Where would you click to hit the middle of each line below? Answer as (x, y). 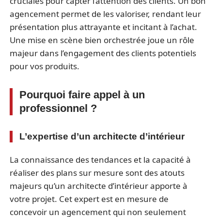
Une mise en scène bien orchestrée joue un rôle (102, 40)
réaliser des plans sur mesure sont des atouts (97, 173)
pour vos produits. (45, 66)
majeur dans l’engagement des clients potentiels (103, 53)
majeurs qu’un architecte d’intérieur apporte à (99, 186)
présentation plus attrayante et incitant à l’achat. (103, 27)
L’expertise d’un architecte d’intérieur (102, 136)
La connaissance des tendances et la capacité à (100, 160)
